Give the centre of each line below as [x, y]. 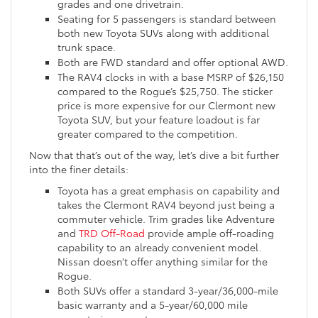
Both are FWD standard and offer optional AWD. [173, 62]
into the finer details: [79, 169]
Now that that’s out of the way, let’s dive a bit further [154, 155]
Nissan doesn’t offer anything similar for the [163, 262]
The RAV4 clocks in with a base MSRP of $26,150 [171, 77]
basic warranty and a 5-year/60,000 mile [153, 305]
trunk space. [87, 47]
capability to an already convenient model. [160, 247]
